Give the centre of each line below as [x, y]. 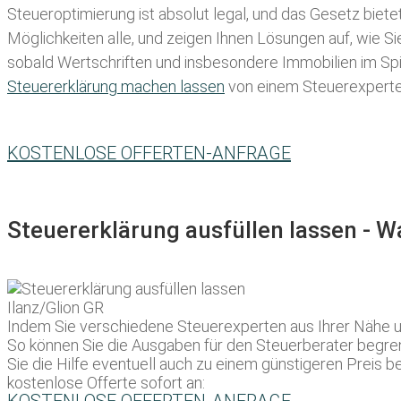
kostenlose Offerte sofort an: [106, 383]
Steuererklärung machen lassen [116, 87]
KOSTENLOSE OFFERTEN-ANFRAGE [149, 154]
